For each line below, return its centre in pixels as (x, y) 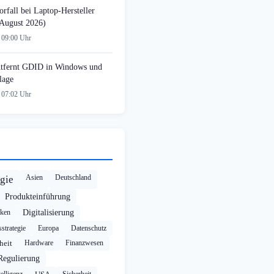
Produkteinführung (38, 197)
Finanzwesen (84, 243)
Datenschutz (89, 228)
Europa (48, 228)
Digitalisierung (48, 213)
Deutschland (73, 178)
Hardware (39, 243)
